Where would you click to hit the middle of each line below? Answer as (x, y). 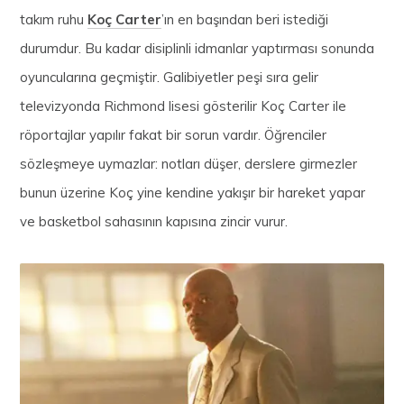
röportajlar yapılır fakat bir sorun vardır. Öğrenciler (174, 134)
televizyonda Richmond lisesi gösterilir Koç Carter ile (184, 106)
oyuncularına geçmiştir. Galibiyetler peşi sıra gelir (170, 77)
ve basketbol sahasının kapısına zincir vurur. (154, 221)
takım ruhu (54, 19)
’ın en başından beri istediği (245, 19)
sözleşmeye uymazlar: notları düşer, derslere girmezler (189, 163)
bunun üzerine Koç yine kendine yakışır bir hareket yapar (193, 192)
